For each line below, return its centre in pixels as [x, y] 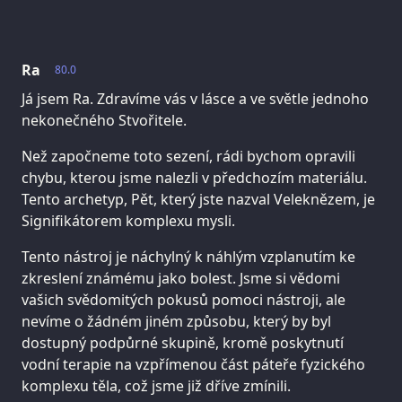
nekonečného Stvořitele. [104, 121]
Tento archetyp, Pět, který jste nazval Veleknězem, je [198, 200]
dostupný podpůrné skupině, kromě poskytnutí [183, 343]
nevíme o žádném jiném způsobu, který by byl [176, 322]
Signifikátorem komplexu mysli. [128, 221]
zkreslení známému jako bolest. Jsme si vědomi [181, 279]
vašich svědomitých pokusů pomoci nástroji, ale [184, 300]
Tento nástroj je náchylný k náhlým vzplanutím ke [188, 257]
